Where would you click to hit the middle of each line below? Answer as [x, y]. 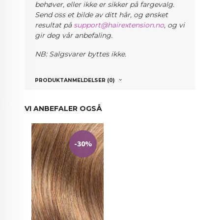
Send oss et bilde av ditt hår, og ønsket [102, 14]
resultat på [55, 25]
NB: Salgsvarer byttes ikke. [81, 54]
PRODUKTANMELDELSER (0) [75, 81]
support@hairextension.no [119, 25]
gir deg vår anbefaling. [74, 35]
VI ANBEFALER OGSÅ [64, 109]
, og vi [175, 25]
